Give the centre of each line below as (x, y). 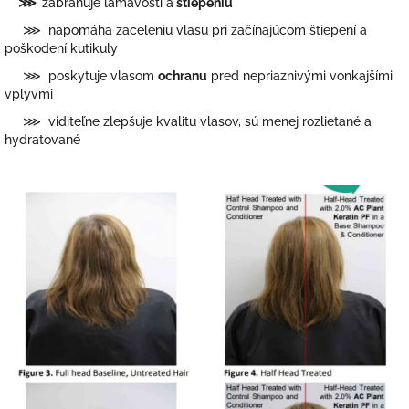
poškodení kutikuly (61, 49)
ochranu (183, 76)
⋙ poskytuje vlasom (79, 76)
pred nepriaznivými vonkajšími (302, 76)
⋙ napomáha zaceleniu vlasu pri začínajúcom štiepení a (186, 31)
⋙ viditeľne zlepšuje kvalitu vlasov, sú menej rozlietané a (188, 122)
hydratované (42, 140)
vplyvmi (29, 94)
